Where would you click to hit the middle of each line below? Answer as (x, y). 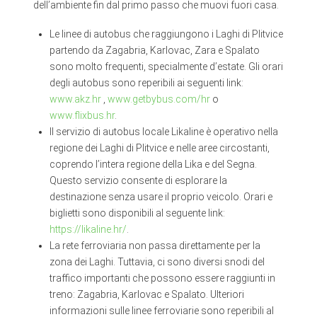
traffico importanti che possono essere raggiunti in (163, 278)
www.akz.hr (76, 99)
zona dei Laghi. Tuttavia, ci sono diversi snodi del (157, 261)
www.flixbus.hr (82, 115)
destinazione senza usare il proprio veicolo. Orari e (161, 196)
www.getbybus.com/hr (159, 99)
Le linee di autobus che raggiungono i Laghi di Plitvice (167, 34)
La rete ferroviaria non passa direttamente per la (155, 245)
